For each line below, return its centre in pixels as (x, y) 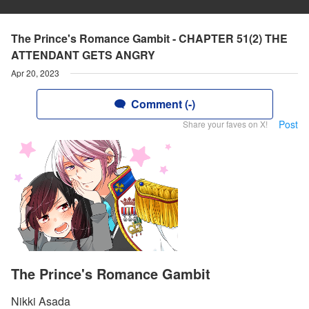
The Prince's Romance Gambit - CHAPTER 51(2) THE (149, 38)
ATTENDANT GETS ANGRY (83, 55)
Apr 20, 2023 (35, 73)
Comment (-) (163, 104)
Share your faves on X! (225, 124)
